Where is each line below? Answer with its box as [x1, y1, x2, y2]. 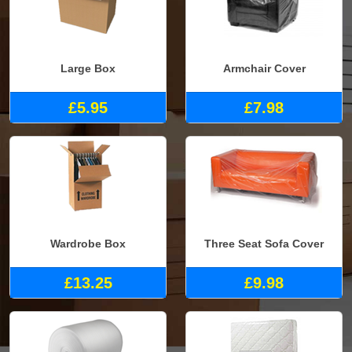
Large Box [60, 61, 115, 75]
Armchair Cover [222, 61, 306, 75]
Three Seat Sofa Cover [204, 236, 324, 250]
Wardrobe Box [50, 236, 126, 250]
